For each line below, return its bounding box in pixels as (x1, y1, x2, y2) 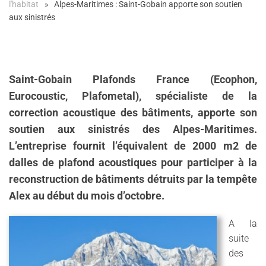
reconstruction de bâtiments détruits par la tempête (9, 173, 257, 185)
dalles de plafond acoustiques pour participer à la (9, 157, 257, 169)
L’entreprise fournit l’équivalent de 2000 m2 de (9, 140, 257, 152)
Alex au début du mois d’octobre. (9, 190, 164, 202)
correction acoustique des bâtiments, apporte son (9, 107, 257, 119)
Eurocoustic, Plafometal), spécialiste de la (9, 90, 257, 102)
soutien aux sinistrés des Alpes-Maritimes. (9, 123, 257, 135)
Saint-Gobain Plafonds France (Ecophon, (9, 74, 257, 85)
